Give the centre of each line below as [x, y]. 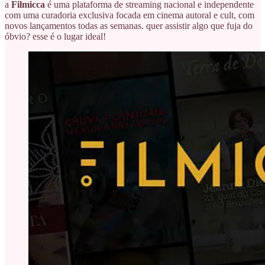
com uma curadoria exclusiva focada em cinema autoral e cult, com [130, 15]
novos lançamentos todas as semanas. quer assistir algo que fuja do [129, 25]
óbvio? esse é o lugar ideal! [55, 36]
